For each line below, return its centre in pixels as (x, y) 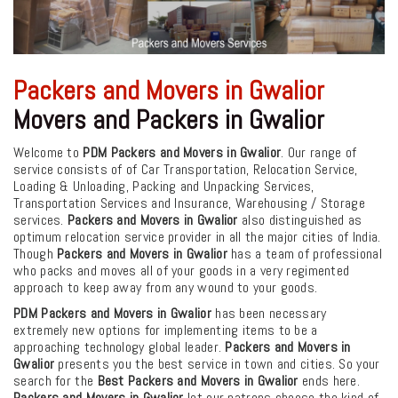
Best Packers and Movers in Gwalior (198, 380)
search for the (56, 380)
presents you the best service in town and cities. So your (217, 363)
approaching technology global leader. (119, 346)
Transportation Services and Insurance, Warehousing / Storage (189, 203)
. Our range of (319, 152)
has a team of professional (304, 253)
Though (36, 253)
